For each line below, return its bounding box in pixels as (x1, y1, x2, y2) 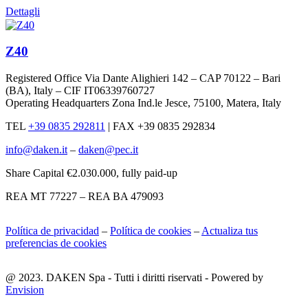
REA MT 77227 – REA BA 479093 (5, 190, 164, 202)
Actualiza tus (201, 224, 258, 236)
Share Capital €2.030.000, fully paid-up (5, 166, 177, 179)
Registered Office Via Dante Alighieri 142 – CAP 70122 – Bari (5, 71, 280, 84)
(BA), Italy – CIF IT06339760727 (5, 84, 155, 96)
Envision (5, 283, 44, 296)
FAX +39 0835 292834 (110, 120, 215, 132)
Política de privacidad (5, 224, 99, 236)
